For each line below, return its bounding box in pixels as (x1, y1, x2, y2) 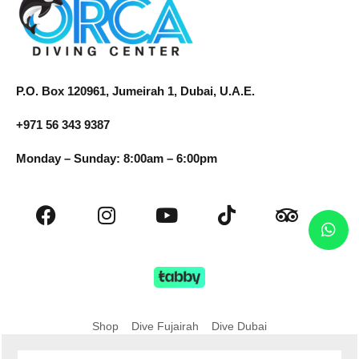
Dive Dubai (212, 319, 267, 333)
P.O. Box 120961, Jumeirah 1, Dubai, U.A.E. (16, 83, 255, 98)
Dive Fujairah (131, 319, 199, 333)
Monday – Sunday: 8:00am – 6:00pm (16, 151, 217, 165)
